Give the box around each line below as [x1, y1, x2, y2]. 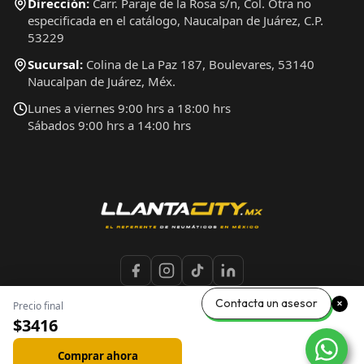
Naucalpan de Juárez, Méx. [28, 73, 175, 90]
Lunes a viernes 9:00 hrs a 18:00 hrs [28, 100, 231, 117]
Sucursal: [28, 56, 83, 73]
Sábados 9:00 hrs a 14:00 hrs [28, 117, 191, 134]
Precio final [13, 299, 63, 313]
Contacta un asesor [215, 296, 318, 310]
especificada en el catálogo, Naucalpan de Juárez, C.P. [28, 12, 323, 29]
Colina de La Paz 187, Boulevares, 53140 [83, 56, 314, 73]
